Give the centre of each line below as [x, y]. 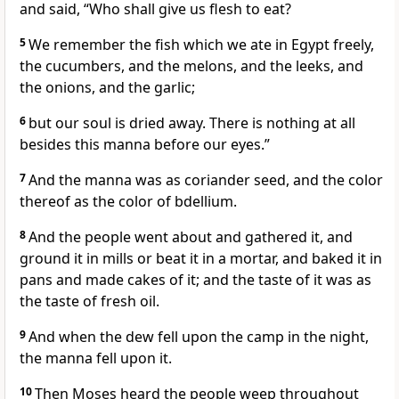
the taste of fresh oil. [90, 301]
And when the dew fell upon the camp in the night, [199, 337]
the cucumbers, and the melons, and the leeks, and [191, 66]
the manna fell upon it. [96, 358]
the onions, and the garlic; [107, 88]
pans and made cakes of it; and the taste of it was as [195, 280]
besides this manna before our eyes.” [145, 145]
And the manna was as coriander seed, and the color [206, 180]
